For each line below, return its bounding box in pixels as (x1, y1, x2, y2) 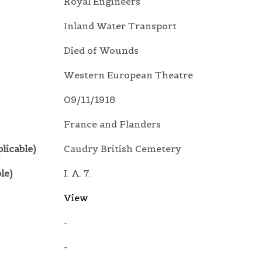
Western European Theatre (64, 69, 193, 81)
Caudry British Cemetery (64, 143, 181, 155)
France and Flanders (64, 118, 161, 130)
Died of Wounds (64, 44, 139, 57)
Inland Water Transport (64, 20, 177, 32)
